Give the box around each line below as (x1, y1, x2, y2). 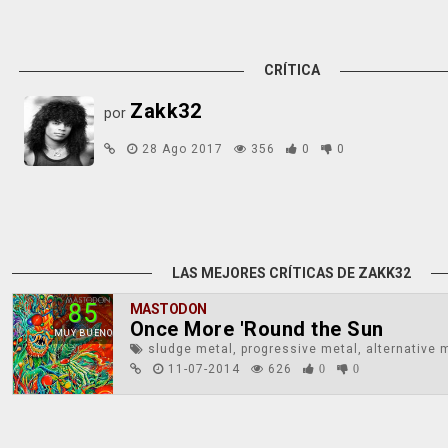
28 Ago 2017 (142, 142, 224, 156)
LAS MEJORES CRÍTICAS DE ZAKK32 (172, 265, 412, 281)
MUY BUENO (53, 328, 113, 338)
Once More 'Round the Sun (129, 317, 384, 341)
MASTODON (129, 301, 207, 317)
